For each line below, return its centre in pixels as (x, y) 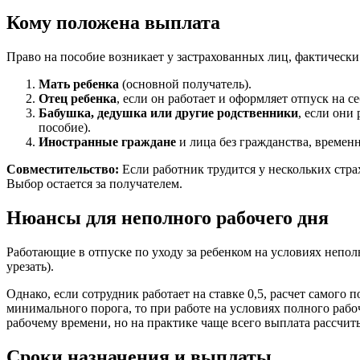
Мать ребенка (79, 84)
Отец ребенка (78, 99)
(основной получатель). (185, 84)
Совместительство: (63, 170)
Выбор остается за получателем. (94, 184)
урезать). (30, 266)
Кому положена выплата (113, 23)
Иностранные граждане (107, 142)
